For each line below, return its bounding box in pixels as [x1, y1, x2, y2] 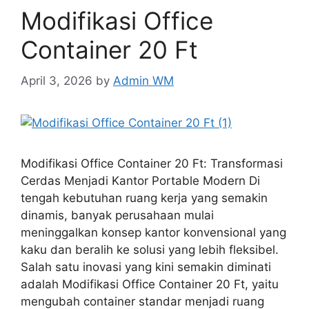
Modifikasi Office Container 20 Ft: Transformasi [21, 156, 283, 170]
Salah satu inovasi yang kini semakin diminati [21, 259, 271, 274]
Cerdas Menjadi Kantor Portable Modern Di [21, 173, 260, 188]
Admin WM [113, 73, 174, 88]
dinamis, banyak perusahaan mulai [21, 208, 214, 222]
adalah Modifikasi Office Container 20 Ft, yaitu [21, 277, 279, 291]
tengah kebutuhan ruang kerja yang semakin [21, 190, 268, 205]
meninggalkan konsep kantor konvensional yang [21, 225, 286, 239]
